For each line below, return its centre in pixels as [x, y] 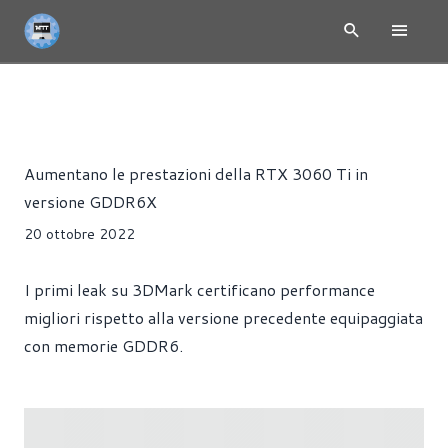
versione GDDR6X [90, 201]
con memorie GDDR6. [103, 345]
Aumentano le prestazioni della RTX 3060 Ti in [196, 173]
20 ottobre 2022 [79, 234]
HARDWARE [145, 85]
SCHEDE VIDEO [250, 85]
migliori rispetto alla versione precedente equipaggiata [223, 317]
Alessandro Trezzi [135, 140]
